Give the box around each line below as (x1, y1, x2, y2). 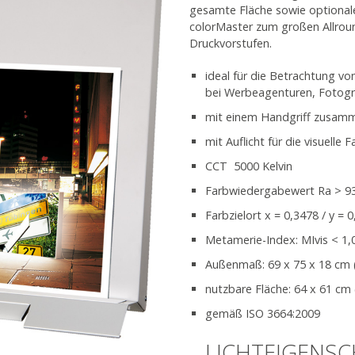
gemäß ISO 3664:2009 (205, 306, 320, 321)
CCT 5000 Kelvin (205, 158, 292, 174)
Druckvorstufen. (189, 36, 272, 51)
